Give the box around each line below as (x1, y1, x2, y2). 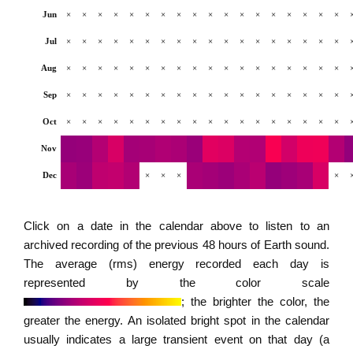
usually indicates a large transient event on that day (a (24, 333, 329, 346)
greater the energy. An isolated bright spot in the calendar (24, 314, 329, 327)
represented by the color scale (24, 276, 329, 289)
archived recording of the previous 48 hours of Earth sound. (24, 238, 329, 251)
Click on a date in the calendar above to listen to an (24, 219, 329, 232)
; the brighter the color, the (181, 295, 329, 308)
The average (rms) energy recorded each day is (24, 257, 329, 270)
